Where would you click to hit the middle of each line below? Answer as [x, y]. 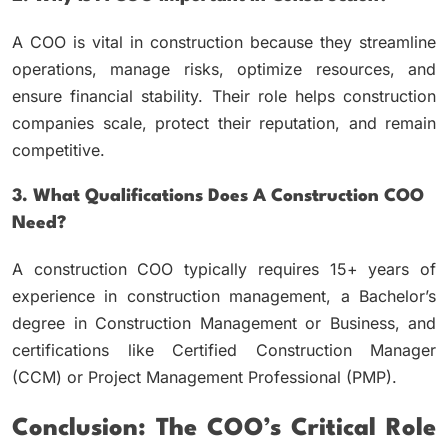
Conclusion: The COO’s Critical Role [224, 429]
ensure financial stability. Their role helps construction [224, 95]
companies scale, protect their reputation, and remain [224, 122]
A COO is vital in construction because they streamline [224, 41]
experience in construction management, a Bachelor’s [224, 295]
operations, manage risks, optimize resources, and [224, 68]
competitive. [58, 149]
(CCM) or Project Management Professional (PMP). [204, 376]
